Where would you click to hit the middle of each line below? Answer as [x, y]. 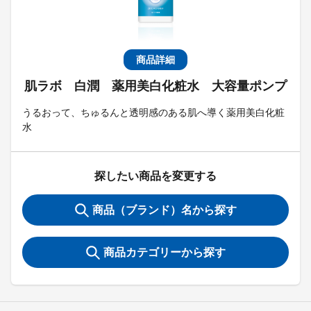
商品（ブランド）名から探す [164, 210]
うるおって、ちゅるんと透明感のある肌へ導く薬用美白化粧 [153, 112]
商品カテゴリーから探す [164, 252]
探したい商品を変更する [155, 176]
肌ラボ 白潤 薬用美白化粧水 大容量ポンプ [155, 86]
